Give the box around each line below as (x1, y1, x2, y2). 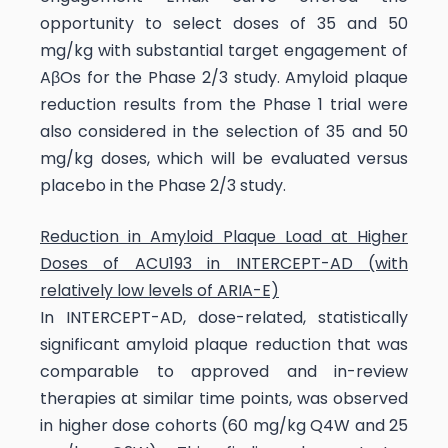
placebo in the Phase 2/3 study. (40, 173, 286, 197)
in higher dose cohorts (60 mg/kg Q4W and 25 (40, 413, 408, 437)
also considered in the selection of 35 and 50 (40, 119, 408, 143)
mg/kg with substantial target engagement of (40, 38, 408, 62)
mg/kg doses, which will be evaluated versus (40, 146, 408, 170)
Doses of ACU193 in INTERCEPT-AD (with (40, 251, 408, 275)
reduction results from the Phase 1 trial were (40, 92, 408, 116)
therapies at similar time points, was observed (40, 386, 408, 410)
